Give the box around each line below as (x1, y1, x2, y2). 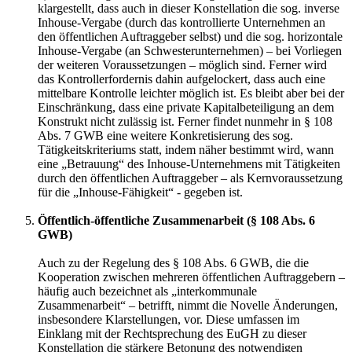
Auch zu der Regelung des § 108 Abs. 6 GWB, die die (38, 255, 309, 269)
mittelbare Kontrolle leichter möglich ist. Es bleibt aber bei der (38, 86, 344, 100)
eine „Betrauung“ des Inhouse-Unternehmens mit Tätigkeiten (38, 156, 340, 170)
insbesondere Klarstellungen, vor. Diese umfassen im (38, 312, 299, 326)
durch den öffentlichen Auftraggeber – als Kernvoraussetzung (38, 170, 343, 185)
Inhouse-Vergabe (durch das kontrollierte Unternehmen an (38, 15, 325, 29)
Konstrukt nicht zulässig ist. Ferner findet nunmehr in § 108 (38, 114, 332, 128)
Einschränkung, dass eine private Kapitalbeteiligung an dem (38, 100, 334, 114)
